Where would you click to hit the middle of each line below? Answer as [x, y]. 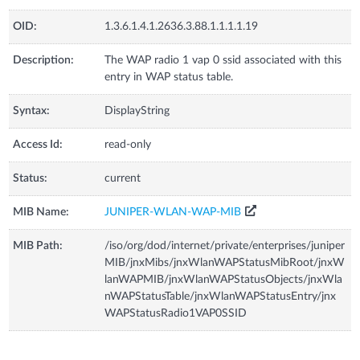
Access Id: [38, 144]
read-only [128, 144]
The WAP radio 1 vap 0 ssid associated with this [223, 60]
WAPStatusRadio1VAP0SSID [176, 313]
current [123, 178]
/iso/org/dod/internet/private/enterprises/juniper [225, 245]
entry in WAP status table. [169, 77]
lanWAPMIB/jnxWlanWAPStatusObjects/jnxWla [224, 279]
